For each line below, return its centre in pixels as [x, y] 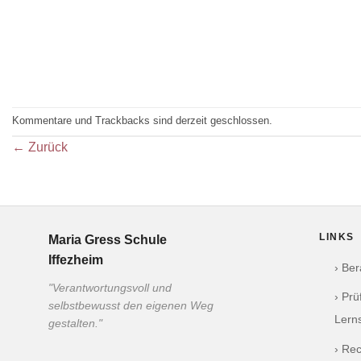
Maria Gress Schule [108, 239]
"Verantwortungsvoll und [110, 288]
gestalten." [75, 323]
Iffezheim [76, 259]
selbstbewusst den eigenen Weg [131, 305]
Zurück [46, 147]
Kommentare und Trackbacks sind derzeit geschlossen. [142, 120]
